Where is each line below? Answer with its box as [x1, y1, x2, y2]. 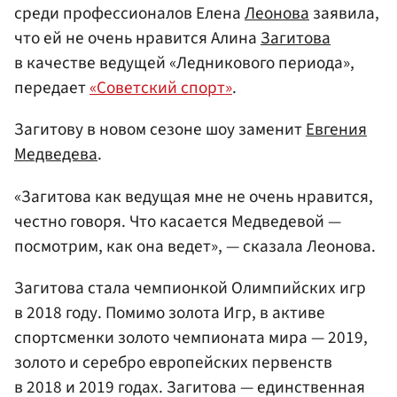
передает [14, 75, 90, 101]
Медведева [14, 142, 97, 167]
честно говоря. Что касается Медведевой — [14, 208, 341, 234]
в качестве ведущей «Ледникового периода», [14, 51, 354, 76]
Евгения [306, 117, 367, 143]
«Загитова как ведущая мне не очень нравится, [14, 183, 373, 209]
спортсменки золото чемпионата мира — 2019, [14, 324, 368, 350]
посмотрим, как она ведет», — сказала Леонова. [14, 233, 376, 259]
